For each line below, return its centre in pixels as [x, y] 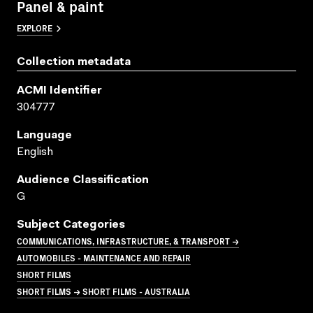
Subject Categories [71, 225]
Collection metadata [74, 62]
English [35, 152]
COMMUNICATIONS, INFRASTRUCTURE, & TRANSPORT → [128, 240]
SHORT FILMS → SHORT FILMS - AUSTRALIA [103, 291]
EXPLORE [35, 27]
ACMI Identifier [59, 90]
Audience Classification [83, 180]
